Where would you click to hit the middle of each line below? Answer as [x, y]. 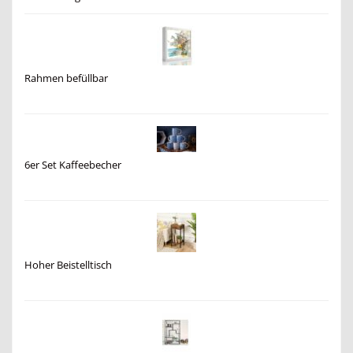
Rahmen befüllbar [66, 78]
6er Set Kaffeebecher [73, 165]
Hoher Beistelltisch [68, 265]
